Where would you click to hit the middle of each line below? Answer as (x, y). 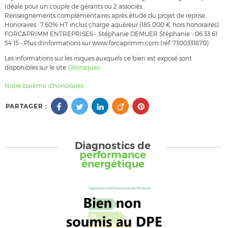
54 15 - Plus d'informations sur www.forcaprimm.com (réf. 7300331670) (106, 43)
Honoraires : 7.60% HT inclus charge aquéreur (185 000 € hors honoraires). (112, 25)
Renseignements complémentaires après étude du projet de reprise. (105, 16)
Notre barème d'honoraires (45, 86)
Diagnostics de (113, 146)
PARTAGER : (26, 106)
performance (113, 155)
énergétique (113, 164)
